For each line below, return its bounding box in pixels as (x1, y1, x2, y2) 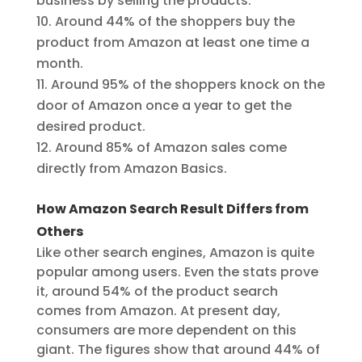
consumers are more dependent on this (36, 321, 297, 340)
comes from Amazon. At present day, (36, 301, 280, 321)
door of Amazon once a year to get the (36, 96, 292, 116)
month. (36, 54, 83, 74)
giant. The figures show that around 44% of (36, 340, 320, 360)
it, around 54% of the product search (36, 282, 278, 301)
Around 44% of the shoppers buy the (54, 12, 295, 32)
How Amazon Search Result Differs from (36, 200, 309, 219)
